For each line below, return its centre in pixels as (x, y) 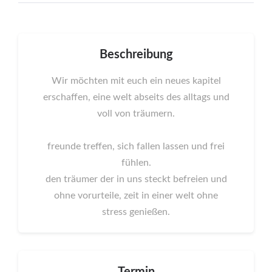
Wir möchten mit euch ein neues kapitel (136, 81)
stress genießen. (136, 212)
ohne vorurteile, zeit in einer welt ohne (136, 196)
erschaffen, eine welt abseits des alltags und (136, 97)
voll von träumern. (136, 114)
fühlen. (136, 163)
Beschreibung (136, 55)
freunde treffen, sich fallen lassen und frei (136, 147)
